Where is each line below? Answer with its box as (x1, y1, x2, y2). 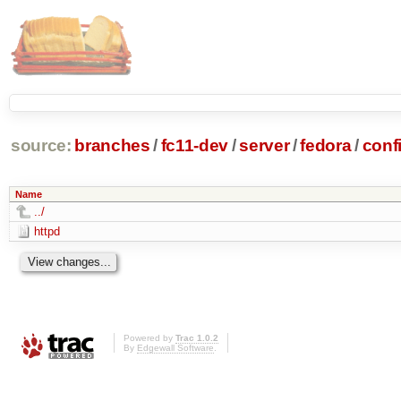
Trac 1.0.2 (175, 333, 218, 344)
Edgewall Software (137, 343, 214, 354)
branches (74, 136, 150, 156)
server (239, 136, 290, 156)
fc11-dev (160, 136, 229, 156)
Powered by (124, 333, 175, 344)
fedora (300, 136, 352, 156)
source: (10, 136, 72, 156)
